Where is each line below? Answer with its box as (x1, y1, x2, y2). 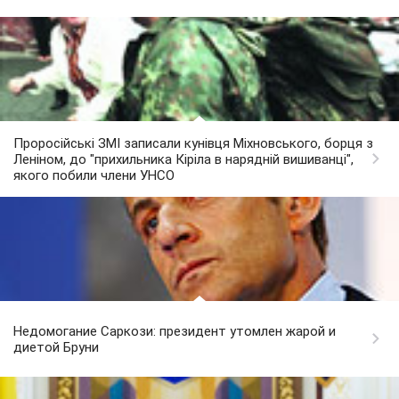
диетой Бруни (13, 339, 99, 356)
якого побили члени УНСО (13, 167, 175, 184)
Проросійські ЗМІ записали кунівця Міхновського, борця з (13, 135, 373, 152)
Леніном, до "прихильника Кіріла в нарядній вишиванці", (13, 151, 354, 168)
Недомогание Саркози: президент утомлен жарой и (13, 323, 336, 340)
